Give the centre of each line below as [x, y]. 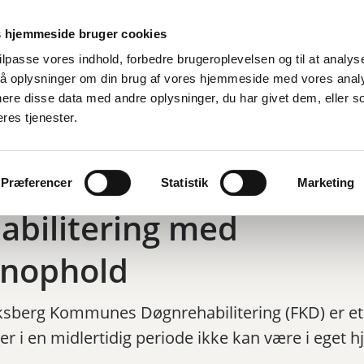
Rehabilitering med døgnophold [120, 137]
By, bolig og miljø [71, 88]
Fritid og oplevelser [196, 88]
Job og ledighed [316, 88]
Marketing [326, 182]
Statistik [185, 182]
